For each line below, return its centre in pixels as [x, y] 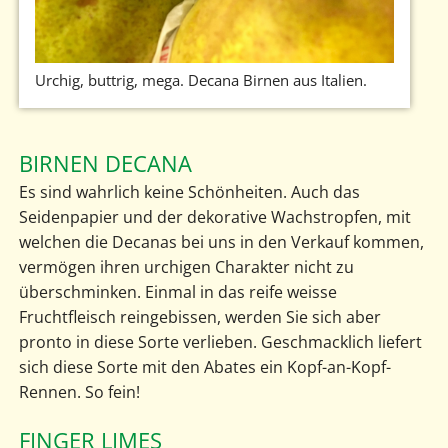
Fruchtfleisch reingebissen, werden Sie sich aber [199, 316]
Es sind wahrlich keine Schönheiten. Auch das [189, 191]
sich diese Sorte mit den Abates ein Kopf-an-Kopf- [204, 366]
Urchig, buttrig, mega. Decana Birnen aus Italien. [200, 80]
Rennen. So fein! [79, 391]
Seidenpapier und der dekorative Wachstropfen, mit [214, 216]
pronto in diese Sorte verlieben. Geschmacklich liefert [220, 341]
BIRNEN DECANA [105, 163]
